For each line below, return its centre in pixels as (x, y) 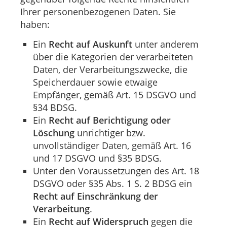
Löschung (54, 133)
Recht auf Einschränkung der (96, 196)
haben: (35, 24)
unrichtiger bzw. (110, 133)
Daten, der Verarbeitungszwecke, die (110, 70)
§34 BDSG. (55, 108)
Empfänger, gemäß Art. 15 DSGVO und (115, 95)
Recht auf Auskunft (90, 44)
